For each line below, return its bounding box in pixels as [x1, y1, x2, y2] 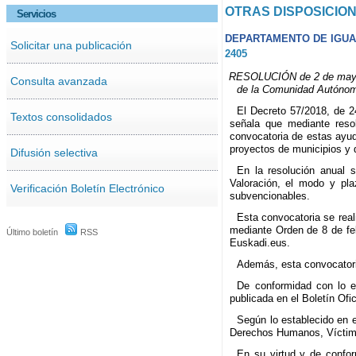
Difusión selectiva [10, 145, 98, 159]
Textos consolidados [10, 110, 112, 123]
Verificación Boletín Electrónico [10, 181, 164, 195]
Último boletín [6, 226, 58, 237]
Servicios [17, 7, 56, 20]
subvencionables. [229, 190, 310, 203]
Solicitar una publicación [10, 38, 132, 52]
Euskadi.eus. [229, 237, 290, 250]
